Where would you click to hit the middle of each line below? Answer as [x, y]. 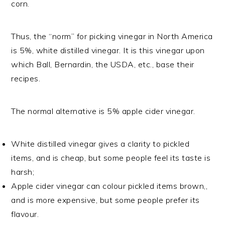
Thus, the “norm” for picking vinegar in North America [112, 36]
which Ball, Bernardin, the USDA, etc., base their [103, 64]
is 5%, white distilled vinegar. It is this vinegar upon [108, 50]
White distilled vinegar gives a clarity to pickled [100, 143]
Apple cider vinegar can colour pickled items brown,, [109, 186]
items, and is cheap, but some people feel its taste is [111, 157]
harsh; [23, 172]
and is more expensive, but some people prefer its [105, 200]
